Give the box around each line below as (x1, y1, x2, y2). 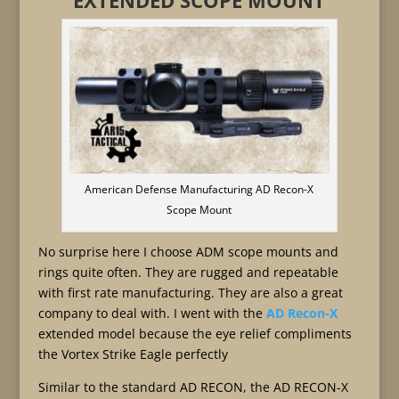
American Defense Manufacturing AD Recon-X (85, 181, 314, 197)
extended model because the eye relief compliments (37, 324, 352, 342)
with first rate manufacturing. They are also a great (37, 283, 343, 301)
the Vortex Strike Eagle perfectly (37, 345, 228, 362)
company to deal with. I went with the (37, 304, 266, 322)
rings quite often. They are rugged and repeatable (37, 263, 338, 281)
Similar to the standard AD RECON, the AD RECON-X (37, 378, 348, 395)
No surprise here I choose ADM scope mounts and (37, 242, 338, 260)
